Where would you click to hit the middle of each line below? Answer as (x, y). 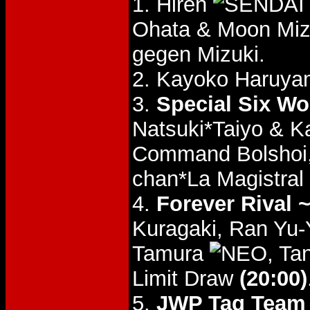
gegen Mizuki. (199, 54)
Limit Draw (186, 279)
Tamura (171, 254)
